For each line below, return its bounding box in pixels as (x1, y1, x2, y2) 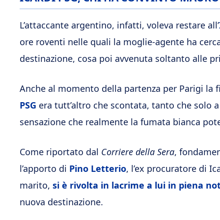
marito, (20, 179, 53, 191)
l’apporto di (20, 162, 69, 174)
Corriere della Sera (101, 145, 174, 158)
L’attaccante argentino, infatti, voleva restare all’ (20, 19, 219, 31)
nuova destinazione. (20, 195, 103, 208)
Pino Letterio (69, 162, 126, 174)
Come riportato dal (20, 145, 101, 158)
